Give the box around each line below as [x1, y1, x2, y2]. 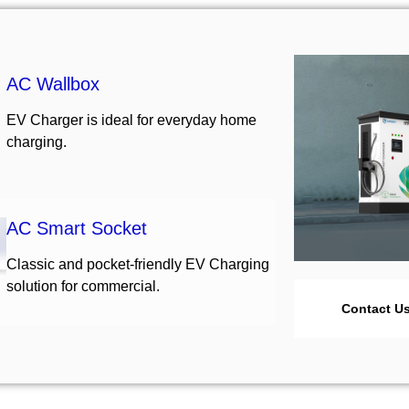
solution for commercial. [5, 278, 160, 294]
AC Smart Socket [5, 218, 147, 238]
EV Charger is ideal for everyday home [5, 112, 257, 128]
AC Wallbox [5, 74, 100, 94]
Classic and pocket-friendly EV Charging [5, 257, 269, 272]
